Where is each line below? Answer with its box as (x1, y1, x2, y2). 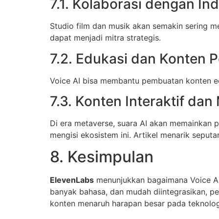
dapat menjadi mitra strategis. (50, 33, 161, 43)
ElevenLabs (50, 175, 94, 185)
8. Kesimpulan (50, 147, 153, 167)
